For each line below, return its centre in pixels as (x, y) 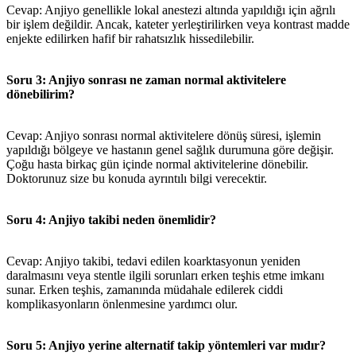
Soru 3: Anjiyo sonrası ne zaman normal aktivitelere (146, 79)
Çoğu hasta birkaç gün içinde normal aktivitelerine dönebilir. (157, 164)
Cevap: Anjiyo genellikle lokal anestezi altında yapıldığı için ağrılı (171, 10)
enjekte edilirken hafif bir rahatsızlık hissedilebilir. (130, 38)
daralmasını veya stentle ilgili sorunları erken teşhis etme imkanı (165, 275)
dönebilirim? (41, 94)
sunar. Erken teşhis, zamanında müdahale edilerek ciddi (145, 289)
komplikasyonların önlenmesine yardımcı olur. (122, 304)
